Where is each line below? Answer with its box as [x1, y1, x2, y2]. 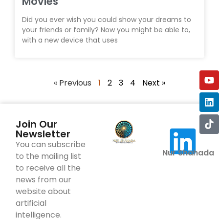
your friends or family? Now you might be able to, [22, 25, 190, 35]
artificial [15, 197, 46, 209]
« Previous [54, 77, 91, 88]
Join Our [15, 117, 57, 131]
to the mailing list [15, 151, 81, 162]
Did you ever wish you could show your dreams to [22, 15, 191, 24]
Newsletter [15, 127, 70, 141]
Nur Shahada [162, 147, 215, 159]
